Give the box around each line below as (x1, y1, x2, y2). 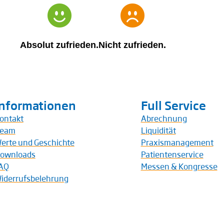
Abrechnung (140, 112, 187, 124)
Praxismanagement (140, 136, 213, 148)
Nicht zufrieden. (98, 39, 166, 50)
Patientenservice (140, 148, 203, 160)
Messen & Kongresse (140, 160, 217, 172)
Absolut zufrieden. (20, 39, 98, 50)
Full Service (140, 96, 206, 113)
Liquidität (140, 124, 176, 136)
